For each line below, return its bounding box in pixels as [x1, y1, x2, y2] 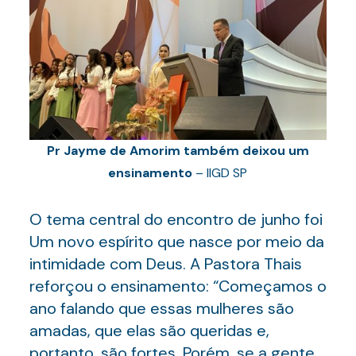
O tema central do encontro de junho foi [29, 209, 323, 230]
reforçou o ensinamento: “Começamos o [29, 276, 327, 296]
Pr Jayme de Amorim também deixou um [46, 142, 309, 159]
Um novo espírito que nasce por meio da [29, 231, 324, 252]
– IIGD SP [192, 164, 248, 181]
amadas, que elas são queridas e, [29, 320, 269, 341]
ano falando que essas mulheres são [29, 298, 294, 319]
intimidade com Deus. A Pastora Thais [29, 253, 302, 274]
